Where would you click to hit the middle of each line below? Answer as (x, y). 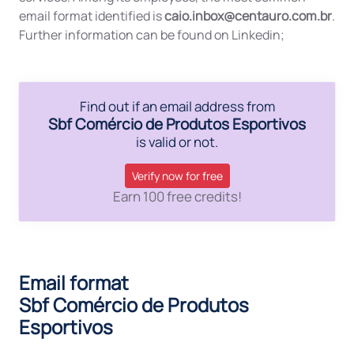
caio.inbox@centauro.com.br (248, 16)
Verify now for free (177, 176)
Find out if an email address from (177, 106)
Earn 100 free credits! (177, 196)
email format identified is (92, 16)
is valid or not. (177, 142)
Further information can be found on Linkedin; (152, 35)
